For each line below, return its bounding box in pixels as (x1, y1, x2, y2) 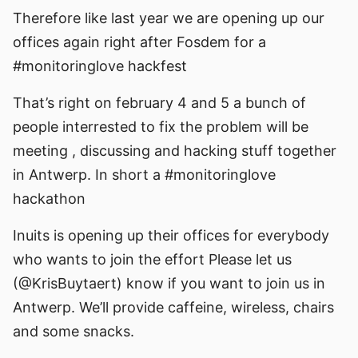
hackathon (13, 190, 86, 207)
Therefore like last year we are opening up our (13, 10, 324, 26)
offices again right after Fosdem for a (13, 34, 266, 50)
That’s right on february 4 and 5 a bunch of (13, 94, 306, 111)
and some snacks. (13, 323, 134, 340)
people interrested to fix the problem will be (13, 118, 308, 135)
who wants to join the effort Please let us (13, 251, 292, 268)
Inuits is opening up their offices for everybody (13, 227, 329, 244)
